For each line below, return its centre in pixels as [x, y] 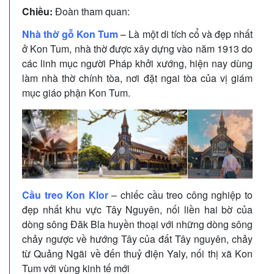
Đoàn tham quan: [91, 11]
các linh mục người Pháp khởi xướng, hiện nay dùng [137, 63]
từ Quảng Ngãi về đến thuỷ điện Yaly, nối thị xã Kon [137, 254]
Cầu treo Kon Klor [65, 195]
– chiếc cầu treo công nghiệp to [182, 195]
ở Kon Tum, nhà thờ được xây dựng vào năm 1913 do [137, 48]
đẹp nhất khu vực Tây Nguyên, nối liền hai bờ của [137, 210]
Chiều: [37, 11]
